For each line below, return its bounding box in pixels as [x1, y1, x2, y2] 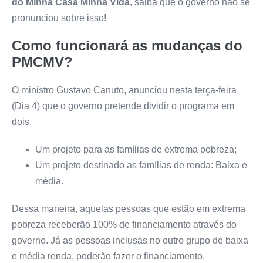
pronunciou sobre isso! [12, 13, 106, 23]
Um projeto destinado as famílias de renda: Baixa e [35, 160, 247, 171]
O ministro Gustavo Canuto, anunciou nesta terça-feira [12, 85, 237, 96]
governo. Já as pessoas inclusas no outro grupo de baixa [12, 235, 248, 246]
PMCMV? [12, 54, 73, 70]
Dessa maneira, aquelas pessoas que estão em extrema [12, 204, 245, 214]
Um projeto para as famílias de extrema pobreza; [35, 144, 237, 155]
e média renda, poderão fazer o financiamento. [12, 251, 205, 262]
